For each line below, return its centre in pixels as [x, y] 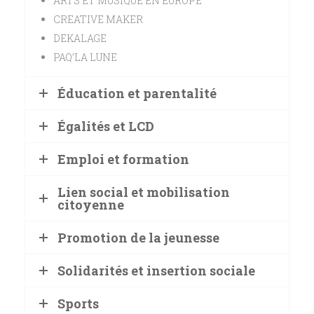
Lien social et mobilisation [144, 192]
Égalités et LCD [106, 127]
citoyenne [91, 205]
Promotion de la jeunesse [138, 238]
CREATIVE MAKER [98, 20]
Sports [78, 304]
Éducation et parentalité [137, 94]
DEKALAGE [80, 39]
